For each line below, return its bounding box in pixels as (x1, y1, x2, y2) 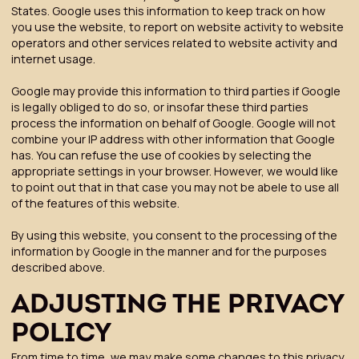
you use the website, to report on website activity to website (10, 18, 344, 34)
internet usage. (10, 50, 95, 67)
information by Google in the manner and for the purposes (10, 243, 327, 259)
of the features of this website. (10, 195, 179, 211)
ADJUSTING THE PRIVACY (10, 292, 344, 319)
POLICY (10, 321, 111, 348)
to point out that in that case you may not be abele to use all (10, 179, 339, 195)
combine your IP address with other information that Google (10, 131, 335, 147)
